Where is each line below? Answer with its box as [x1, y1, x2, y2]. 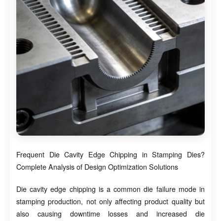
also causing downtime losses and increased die [16, 208, 205, 219]
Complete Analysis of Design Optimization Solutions [16, 162, 178, 172]
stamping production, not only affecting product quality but [16, 196, 205, 206]
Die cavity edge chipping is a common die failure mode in [16, 184, 205, 194]
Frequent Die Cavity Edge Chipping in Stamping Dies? [16, 149, 205, 160]
